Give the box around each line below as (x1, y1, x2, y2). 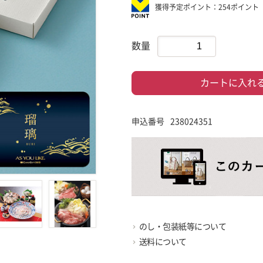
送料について (139, 238, 187, 247)
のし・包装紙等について (139, 222, 226, 231)
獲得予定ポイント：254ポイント (155, 4, 259, 11)
